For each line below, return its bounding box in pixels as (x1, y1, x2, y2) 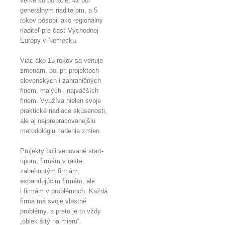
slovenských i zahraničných (20, 76, 101, 84)
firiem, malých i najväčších (20, 86, 98, 94)
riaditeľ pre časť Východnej (20, 26, 98, 34)
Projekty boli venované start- (20, 147, 103, 155)
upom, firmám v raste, (20, 157, 84, 165)
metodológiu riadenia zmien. (20, 127, 101, 135)
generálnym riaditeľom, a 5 (20, 6, 97, 14)
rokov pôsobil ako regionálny (20, 16, 103, 24)
